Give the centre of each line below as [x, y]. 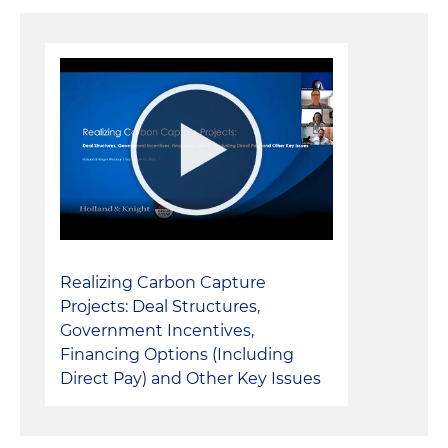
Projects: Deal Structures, [160, 307]
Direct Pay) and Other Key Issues [190, 379]
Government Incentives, [157, 331]
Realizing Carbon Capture [163, 283]
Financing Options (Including [177, 355]
